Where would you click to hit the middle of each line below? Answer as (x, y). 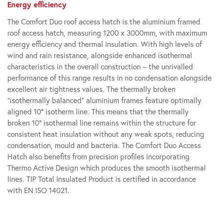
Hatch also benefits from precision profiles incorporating (99, 157)
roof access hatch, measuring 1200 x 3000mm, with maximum (107, 33)
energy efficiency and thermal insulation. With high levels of (105, 44)
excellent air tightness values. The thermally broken (91, 89)
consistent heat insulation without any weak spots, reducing (106, 134)
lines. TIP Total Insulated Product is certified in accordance (102, 179)
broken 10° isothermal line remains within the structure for (102, 123)
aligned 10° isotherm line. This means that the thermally (98, 112)
